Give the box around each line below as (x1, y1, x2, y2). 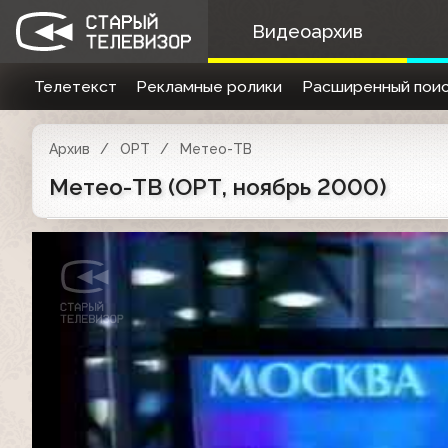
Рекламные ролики (136, 77, 283, 96)
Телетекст (33, 77, 117, 96)
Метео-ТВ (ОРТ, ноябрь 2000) (49, 174, 386, 200)
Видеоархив (251, 21, 363, 42)
